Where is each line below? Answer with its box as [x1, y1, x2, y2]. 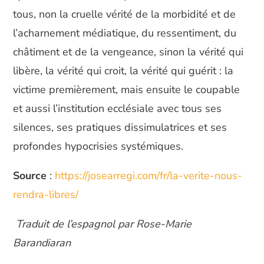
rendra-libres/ [13, 187, 79, 202]
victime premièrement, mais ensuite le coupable [13, 82, 240, 97]
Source [13, 169, 50, 183]
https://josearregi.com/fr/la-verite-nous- [55, 169, 243, 183]
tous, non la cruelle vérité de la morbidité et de [13, 7, 236, 21]
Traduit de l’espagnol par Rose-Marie [13, 217, 192, 231]
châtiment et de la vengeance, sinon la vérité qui [13, 45, 244, 59]
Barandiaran [13, 236, 71, 250]
